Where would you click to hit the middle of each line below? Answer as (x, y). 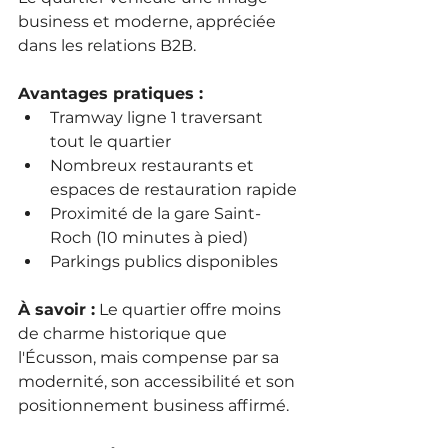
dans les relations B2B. (107, 45)
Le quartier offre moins (190, 309)
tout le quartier (110, 141)
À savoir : (56, 309)
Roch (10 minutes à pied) (149, 237)
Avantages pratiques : (110, 93)
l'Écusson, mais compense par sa (150, 357)
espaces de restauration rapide (173, 189)
